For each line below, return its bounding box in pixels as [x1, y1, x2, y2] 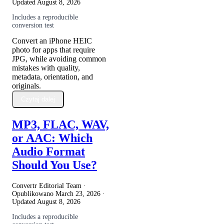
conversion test [12, 21, 54, 29]
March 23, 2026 [55, 190, 100, 198]
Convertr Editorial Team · [12, 182, 86, 190]
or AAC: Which [12, 131, 92, 145]
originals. [12, 81, 41, 90]
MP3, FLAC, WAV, [12, 118, 109, 131]
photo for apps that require [12, 45, 95, 54]
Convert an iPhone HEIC [12, 36, 92, 45]
